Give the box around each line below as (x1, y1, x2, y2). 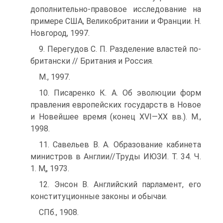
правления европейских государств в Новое (30, 100, 201, 110)
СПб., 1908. (39, 208, 79, 217)
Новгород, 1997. (30, 28, 90, 38)
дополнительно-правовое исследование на (30, 4, 201, 14)
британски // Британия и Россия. (30, 56, 153, 66)
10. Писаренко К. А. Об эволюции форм (39, 88, 201, 98)
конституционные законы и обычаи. (30, 192, 167, 201)
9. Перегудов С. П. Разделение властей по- (39, 44, 201, 54)
